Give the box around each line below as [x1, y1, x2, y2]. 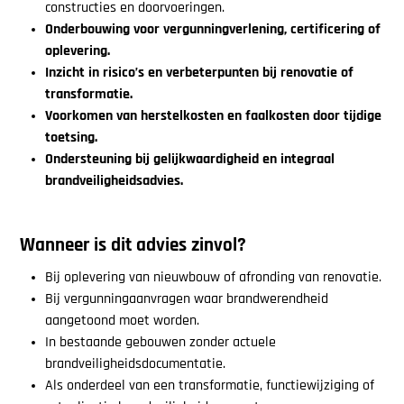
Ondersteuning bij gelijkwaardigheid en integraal [44, 152, 335, 168]
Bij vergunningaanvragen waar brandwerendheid [44, 291, 328, 307]
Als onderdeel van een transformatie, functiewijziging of [44, 378, 374, 393]
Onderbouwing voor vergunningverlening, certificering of [44, 23, 381, 38]
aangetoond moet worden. [44, 313, 199, 328]
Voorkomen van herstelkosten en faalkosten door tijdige [44, 109, 381, 124]
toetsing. [44, 131, 97, 146]
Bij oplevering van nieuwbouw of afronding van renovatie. [44, 270, 381, 285]
